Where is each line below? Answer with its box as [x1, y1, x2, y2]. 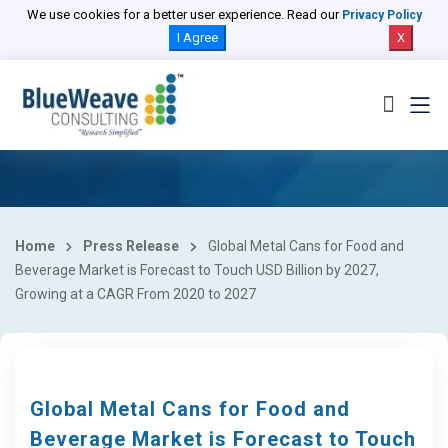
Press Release [83, 238, 180, 254]
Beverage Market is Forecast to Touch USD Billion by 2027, [15, 262, 379, 278]
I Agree [176, 30, 218, 45]
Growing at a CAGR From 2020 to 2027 [15, 286, 256, 302]
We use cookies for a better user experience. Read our [26, 7, 342, 22]
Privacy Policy [341, 8, 422, 22]
